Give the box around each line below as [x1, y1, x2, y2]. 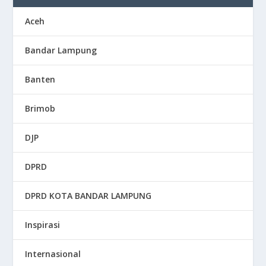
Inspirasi [25, 219, 61, 231]
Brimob [25, 103, 56, 115]
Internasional [25, 248, 81, 260]
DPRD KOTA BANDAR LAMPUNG [25, 190, 152, 202]
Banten [25, 74, 56, 85]
